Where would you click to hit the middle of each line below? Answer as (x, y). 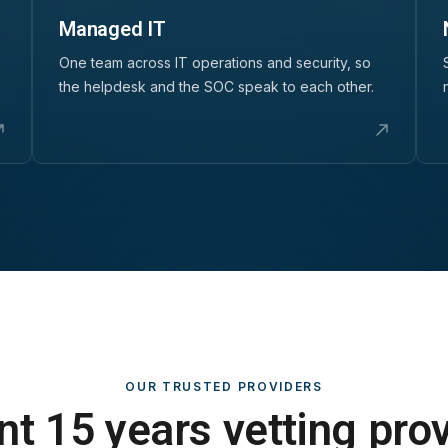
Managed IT (112, 28)
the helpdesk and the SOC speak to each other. (216, 86)
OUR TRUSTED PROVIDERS (224, 386)
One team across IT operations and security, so (215, 62)
